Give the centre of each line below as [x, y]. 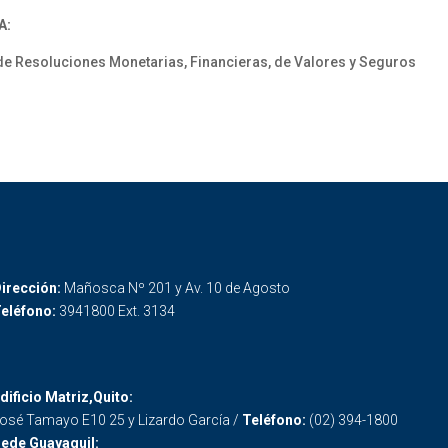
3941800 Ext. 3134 [116, 310]
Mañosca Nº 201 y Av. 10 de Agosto [176, 287]
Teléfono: [275, 420]
